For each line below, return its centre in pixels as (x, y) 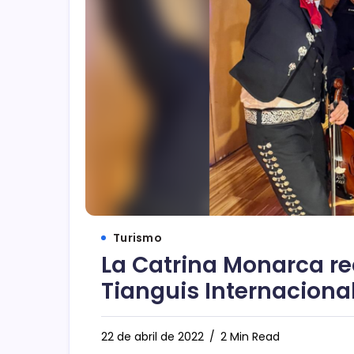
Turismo (137, 238)
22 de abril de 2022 (153, 337)
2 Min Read (249, 337)
